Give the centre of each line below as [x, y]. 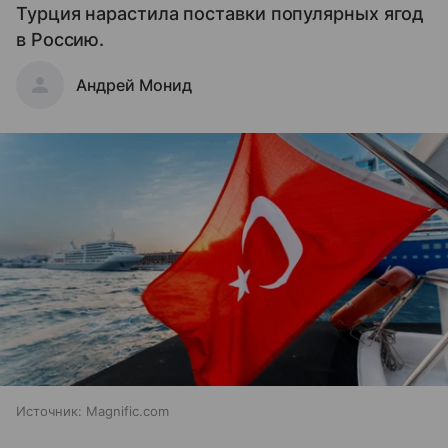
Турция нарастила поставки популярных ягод [220, 14]
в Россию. [60, 40]
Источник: [49, 410]
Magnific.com [127, 410]
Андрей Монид [134, 85]
